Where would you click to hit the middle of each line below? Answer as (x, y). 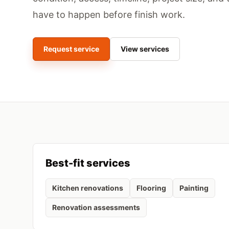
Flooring (151, 188)
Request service (71, 49)
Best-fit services (88, 163)
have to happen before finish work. (109, 15)
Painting (194, 188)
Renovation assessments (96, 207)
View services (145, 49)
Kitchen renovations (88, 188)
